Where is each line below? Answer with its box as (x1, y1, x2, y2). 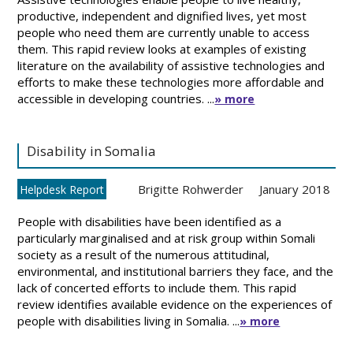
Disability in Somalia (27, 142, 157, 160)
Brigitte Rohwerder (138, 181, 244, 197)
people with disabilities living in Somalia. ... (17, 313, 240, 329)
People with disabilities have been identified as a (17, 214, 282, 229)
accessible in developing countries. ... (17, 91, 215, 106)
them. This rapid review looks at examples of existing (17, 41, 307, 57)
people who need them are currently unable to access (17, 24, 310, 40)
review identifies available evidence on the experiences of (17, 296, 333, 312)
